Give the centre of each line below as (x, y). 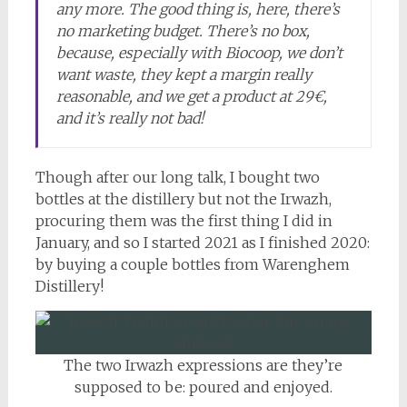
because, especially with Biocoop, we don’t (199, 53)
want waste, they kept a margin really (184, 74)
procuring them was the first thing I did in (184, 221)
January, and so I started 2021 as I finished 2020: (202, 243)
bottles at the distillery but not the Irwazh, (183, 199)
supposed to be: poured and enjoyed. (203, 387)
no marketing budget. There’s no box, (183, 31)
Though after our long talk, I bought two (177, 177)
